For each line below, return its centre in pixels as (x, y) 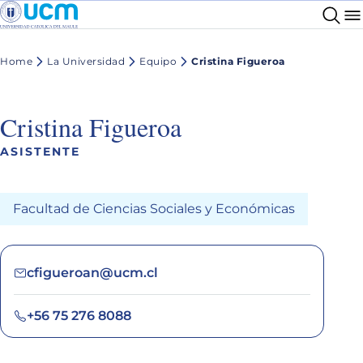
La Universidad (86, 62)
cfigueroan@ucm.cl (92, 272)
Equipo (158, 62)
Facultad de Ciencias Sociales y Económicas (154, 208)
